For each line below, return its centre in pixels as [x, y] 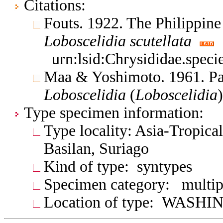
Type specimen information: [114, 112]
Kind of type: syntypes [118, 166]
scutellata [161, 41]
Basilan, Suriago [96, 148]
